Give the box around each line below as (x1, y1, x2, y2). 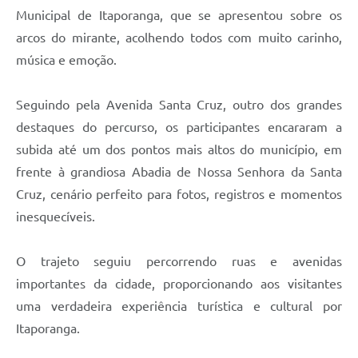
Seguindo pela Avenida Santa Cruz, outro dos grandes (16, 97, 342, 113)
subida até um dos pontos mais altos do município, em (16, 142, 342, 157)
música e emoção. (16, 53, 117, 68)
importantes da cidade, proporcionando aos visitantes (16, 276, 342, 292)
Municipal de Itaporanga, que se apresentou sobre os (16, 8, 342, 23)
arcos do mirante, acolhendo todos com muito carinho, (16, 30, 342, 46)
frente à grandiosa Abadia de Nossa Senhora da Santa (16, 165, 342, 180)
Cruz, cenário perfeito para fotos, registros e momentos (16, 187, 342, 202)
